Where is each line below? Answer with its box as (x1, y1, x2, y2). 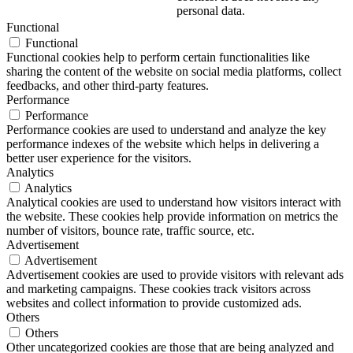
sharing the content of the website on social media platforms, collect (6, 64, 341, 78)
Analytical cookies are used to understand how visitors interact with (6, 195, 341, 209)
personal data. (176, 3, 245, 17)
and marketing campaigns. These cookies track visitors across (6, 281, 310, 295)
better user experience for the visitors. (6, 150, 191, 165)
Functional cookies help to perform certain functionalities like (6, 50, 310, 64)
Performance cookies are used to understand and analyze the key (6, 122, 326, 136)
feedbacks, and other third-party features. (6, 78, 209, 92)
